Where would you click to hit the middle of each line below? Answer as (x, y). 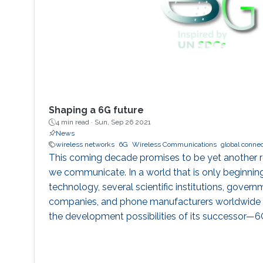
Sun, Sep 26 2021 (122, 122)
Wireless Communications (174, 145)
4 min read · (75, 122)
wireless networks (85, 145)
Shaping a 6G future (96, 110)
